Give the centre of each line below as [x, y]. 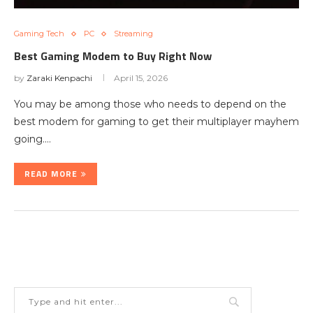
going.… [32, 139]
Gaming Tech [39, 34]
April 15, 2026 [141, 78]
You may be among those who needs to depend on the [150, 104]
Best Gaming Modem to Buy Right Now [113, 56]
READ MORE [51, 174]
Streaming [133, 34]
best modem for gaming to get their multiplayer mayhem [156, 122]
